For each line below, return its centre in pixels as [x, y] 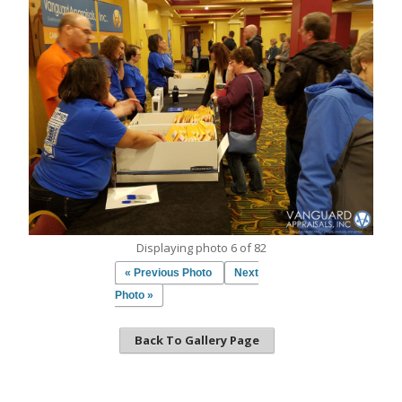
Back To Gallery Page [197, 340]
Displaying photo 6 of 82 [201, 248]
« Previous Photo [168, 273]
